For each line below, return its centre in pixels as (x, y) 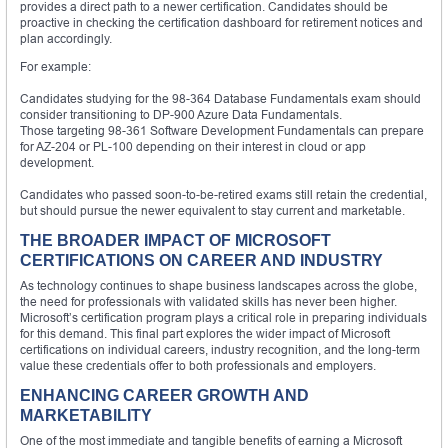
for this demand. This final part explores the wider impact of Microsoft (205, 333)
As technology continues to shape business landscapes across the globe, (218, 285)
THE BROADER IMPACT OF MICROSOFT (175, 240)
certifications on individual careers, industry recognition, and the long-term (220, 349)
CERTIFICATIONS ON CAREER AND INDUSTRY (201, 260)
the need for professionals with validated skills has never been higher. (208, 301)
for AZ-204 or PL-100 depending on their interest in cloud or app (193, 146)
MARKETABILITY (86, 415)
